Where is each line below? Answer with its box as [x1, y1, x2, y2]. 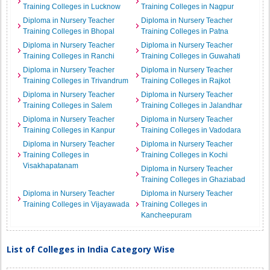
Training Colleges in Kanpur [23, 126, 116, 134]
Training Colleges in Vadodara [141, 126, 241, 134]
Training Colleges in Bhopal [23, 27, 115, 36]
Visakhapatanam [23, 162, 79, 170]
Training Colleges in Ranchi [23, 52, 115, 60]
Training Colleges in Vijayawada [23, 200, 130, 209]
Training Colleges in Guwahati [141, 52, 240, 60]
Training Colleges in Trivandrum [23, 77, 129, 85]
